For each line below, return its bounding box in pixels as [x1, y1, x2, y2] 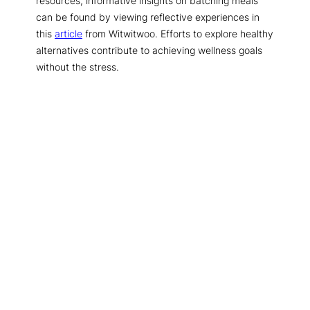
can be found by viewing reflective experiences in [36, 10, 259, 23]
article [55, 27, 82, 39]
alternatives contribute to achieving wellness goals [36, 44, 262, 56]
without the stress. [36, 60, 119, 73]
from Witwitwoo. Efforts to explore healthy [82, 27, 273, 39]
